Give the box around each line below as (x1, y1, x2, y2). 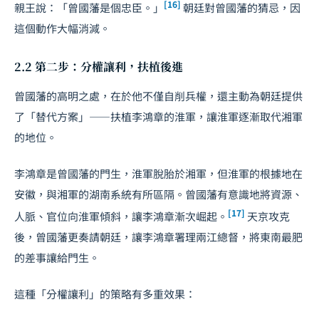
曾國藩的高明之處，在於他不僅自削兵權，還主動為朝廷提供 (14, 88, 303, 103)
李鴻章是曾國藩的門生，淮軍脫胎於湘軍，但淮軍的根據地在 (14, 166, 303, 181)
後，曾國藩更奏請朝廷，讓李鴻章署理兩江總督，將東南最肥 (14, 229, 303, 244)
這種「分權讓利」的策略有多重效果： (14, 286, 196, 301)
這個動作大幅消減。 (14, 21, 110, 36)
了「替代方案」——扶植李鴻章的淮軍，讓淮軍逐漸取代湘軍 (14, 109, 303, 124)
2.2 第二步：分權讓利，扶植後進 (14, 58, 183, 75)
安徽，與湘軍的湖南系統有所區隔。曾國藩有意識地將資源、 (14, 187, 303, 202)
